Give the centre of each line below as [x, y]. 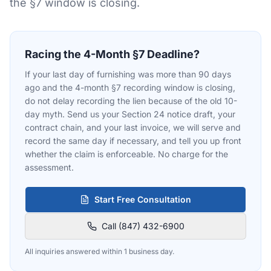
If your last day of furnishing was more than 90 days [128, 74]
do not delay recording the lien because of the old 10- [131, 101]
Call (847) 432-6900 [143, 226]
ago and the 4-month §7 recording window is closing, [130, 87]
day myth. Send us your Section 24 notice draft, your [130, 114]
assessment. [49, 167]
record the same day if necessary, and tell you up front [133, 141]
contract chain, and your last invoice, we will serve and [133, 127]
